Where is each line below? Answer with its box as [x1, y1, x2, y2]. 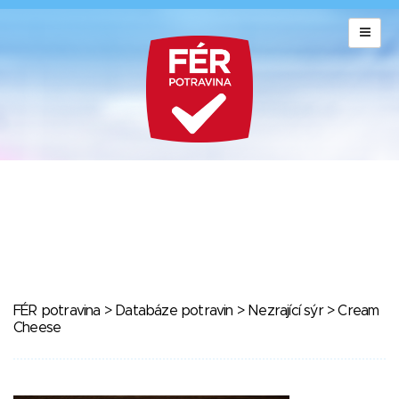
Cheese [13, 321, 61, 335]
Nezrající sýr [248, 304, 323, 318]
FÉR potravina [13, 304, 101, 318]
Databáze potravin [115, 304, 233, 318]
